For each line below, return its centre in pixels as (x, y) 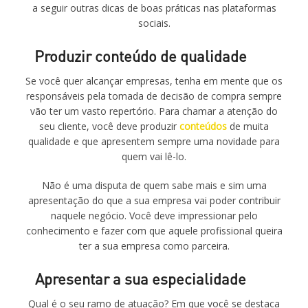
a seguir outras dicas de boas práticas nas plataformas (154, 8)
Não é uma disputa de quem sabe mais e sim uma (154, 185)
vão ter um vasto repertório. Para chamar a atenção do (154, 111)
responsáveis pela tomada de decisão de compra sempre (154, 96)
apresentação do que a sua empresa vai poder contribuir (154, 200)
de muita (248, 126)
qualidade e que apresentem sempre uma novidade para (154, 141)
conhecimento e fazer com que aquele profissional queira (154, 231)
